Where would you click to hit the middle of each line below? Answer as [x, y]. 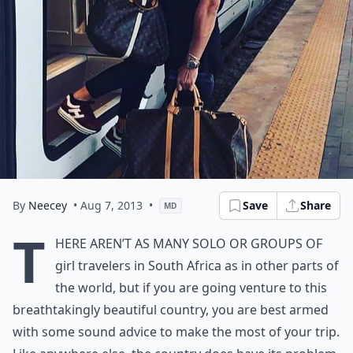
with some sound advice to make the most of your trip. [176, 332]
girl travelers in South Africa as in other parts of [197, 266]
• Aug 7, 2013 [108, 205]
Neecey [48, 205]
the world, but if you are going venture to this [191, 288]
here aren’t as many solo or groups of [189, 243]
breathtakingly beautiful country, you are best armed [171, 310]
